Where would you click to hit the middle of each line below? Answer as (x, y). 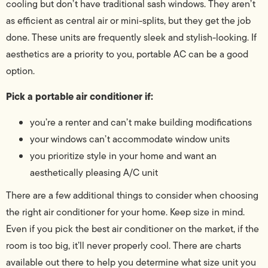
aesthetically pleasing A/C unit (94, 172)
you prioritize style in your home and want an (123, 156)
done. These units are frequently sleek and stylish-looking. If (131, 37)
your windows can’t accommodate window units (130, 139)
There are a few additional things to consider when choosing (132, 195)
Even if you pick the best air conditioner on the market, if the (133, 229)
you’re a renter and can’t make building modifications (141, 122)
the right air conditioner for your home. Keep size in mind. (125, 212)
